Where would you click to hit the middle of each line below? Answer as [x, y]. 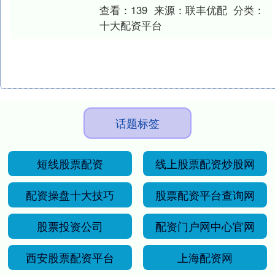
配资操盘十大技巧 [70, 195]
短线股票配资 [70, 164]
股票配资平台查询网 [205, 195]
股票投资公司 [70, 226]
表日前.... [118, 17]
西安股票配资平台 [70, 258]
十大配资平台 [130, 25]
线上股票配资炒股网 [205, 164]
